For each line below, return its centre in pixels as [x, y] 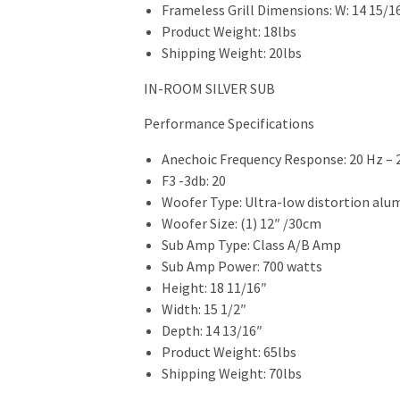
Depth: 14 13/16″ [212, 330]
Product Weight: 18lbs [229, 31]
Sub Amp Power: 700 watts [242, 266]
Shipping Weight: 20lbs [231, 53]
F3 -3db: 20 [193, 180]
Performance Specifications [229, 123]
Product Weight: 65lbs [229, 352]
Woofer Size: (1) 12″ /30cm [241, 223]
